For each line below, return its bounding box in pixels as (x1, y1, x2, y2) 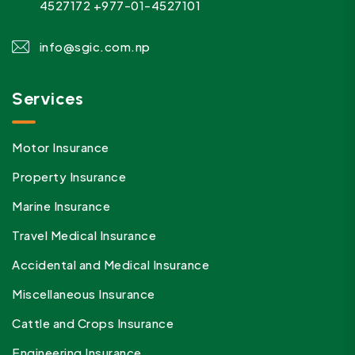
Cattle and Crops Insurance (12, 315, 174, 331)
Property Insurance (12, 169, 126, 185)
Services (12, 88, 83, 110)
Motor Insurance (12, 139, 109, 155)
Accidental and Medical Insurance (12, 257, 209, 273)
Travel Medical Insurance (12, 227, 156, 243)
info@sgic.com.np (39, 39, 151, 55)
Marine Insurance (12, 198, 110, 214)
